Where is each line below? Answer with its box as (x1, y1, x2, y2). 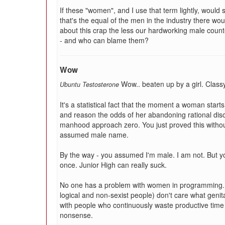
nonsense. (60, 210, 93, 220)
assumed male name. (60, 130, 129, 140)
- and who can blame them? (60, 35, 149, 45)
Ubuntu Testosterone (60, 80, 119, 89)
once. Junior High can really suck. (60, 160, 167, 170)
